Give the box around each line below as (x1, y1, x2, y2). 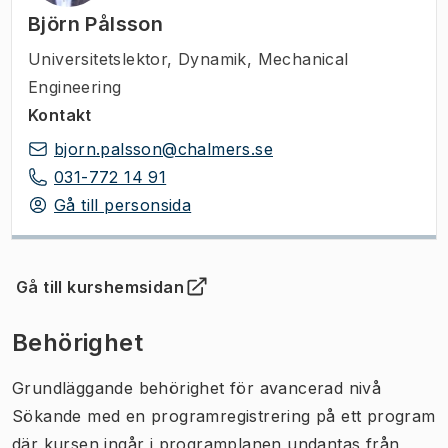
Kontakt (28, 104, 92, 125)
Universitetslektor (28, 48, 168, 69)
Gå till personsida (54, 194, 192, 215)
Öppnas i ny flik (23, 287, 151, 308)
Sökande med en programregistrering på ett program (12, 405, 436, 426)
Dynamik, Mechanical (178, 48, 349, 69)
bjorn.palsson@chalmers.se (54, 138, 273, 159)
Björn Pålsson (28, 11, 164, 36)
